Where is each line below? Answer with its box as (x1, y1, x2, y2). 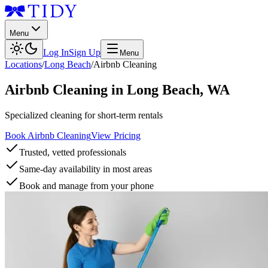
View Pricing (91, 130, 141, 141)
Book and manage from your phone (19, 180, 154, 191)
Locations (5, 59, 42, 69)
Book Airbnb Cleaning (5, 130, 91, 141)
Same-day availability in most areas (19, 163, 152, 174)
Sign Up (69, 47, 100, 57)
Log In (43, 47, 69, 57)
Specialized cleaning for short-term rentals (5, 109, 163, 120)
